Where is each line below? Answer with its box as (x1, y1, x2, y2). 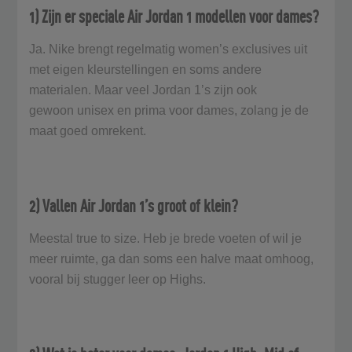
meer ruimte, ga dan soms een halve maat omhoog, (29, 251, 314, 266)
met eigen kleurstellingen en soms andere (29, 62, 262, 76)
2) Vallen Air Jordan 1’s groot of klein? (29, 195, 242, 216)
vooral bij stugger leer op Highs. (29, 272, 210, 286)
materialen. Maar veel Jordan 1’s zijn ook (29, 82, 258, 97)
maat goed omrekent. (29, 123, 150, 137)
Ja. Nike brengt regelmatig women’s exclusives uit (29, 42, 308, 56)
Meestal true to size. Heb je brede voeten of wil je (29, 231, 302, 245)
